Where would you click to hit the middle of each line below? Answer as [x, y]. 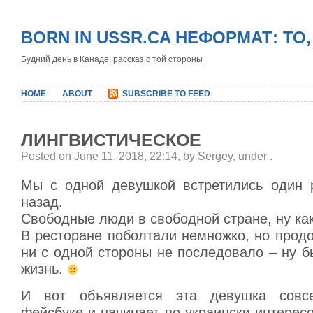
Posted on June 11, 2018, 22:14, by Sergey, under [145, 156]
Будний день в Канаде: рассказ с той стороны [112, 59]
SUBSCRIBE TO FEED [166, 94]
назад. [42, 202]
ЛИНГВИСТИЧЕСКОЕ [111, 140]
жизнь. [44, 269]
